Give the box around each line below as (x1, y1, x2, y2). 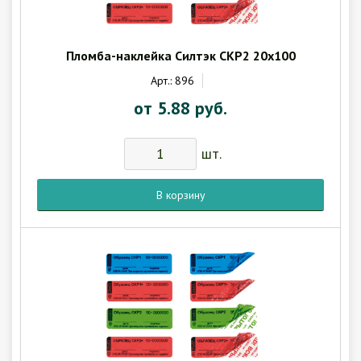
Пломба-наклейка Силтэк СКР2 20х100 (65, 47, 296, 64)
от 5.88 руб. (134, 96, 227, 119)
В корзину (165, 188, 205, 203)
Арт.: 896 (150, 73, 194, 88)
